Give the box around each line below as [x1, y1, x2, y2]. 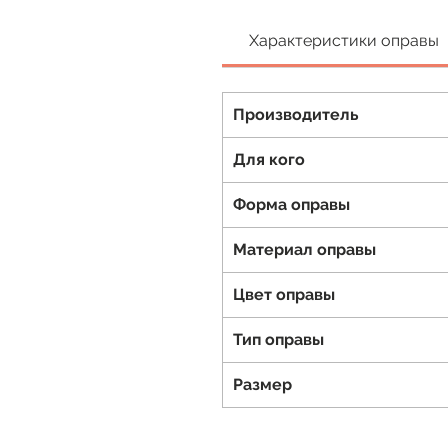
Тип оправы [233, 330, 324, 350]
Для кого [233, 150, 305, 170]
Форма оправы [233, 195, 350, 215]
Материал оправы [233, 240, 376, 260]
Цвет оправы [233, 285, 335, 305]
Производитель [233, 105, 359, 125]
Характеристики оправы [249, 31, 439, 51]
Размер [233, 375, 296, 395]
